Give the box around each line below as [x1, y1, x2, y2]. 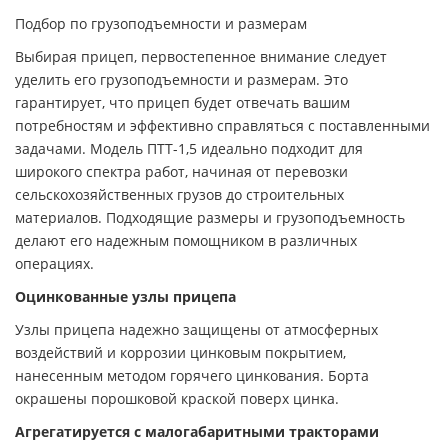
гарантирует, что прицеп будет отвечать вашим [15, 92, 350, 112]
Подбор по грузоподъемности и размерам [15, 13, 307, 33]
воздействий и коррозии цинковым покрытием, [15, 342, 346, 362]
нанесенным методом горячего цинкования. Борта [15, 365, 369, 385]
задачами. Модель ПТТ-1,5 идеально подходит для [15, 138, 363, 158]
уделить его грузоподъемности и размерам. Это [15, 69, 348, 89]
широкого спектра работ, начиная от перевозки [15, 161, 348, 181]
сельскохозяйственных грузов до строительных [15, 184, 344, 204]
